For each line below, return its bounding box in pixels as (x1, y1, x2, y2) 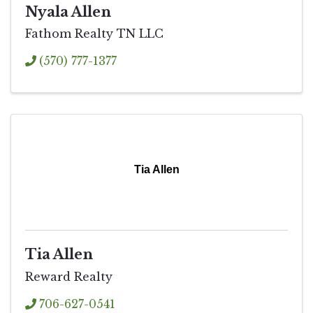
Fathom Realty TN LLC (25, 27, 163, 41)
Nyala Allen (25, 3, 111, 20)
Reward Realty (25, 270, 112, 284)
